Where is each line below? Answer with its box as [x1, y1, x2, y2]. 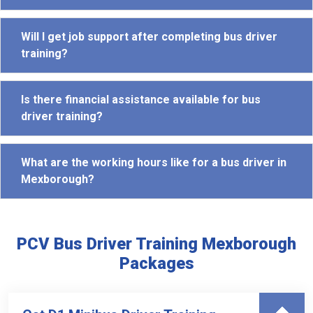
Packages [119, 253, 194, 273]
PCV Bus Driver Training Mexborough [17, 233, 296, 254]
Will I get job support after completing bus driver [21, 29, 277, 43]
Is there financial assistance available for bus [21, 92, 261, 106]
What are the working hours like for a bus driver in [21, 155, 286, 169]
